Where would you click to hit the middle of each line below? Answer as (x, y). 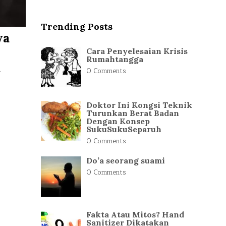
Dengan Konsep (118, 121)
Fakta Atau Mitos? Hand (135, 214)
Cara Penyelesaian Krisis (137, 51)
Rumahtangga (115, 59)
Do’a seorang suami (126, 160)
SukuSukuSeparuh (124, 129)
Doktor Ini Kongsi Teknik (139, 105)
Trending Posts (77, 26)
